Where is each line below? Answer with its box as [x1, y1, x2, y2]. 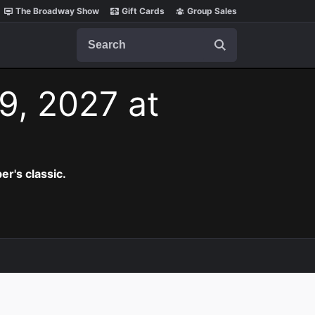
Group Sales [187, 6, 237, 16]
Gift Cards [122, 6, 165, 16]
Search [76, 27, 112, 41]
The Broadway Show [15, 6, 99, 16]
